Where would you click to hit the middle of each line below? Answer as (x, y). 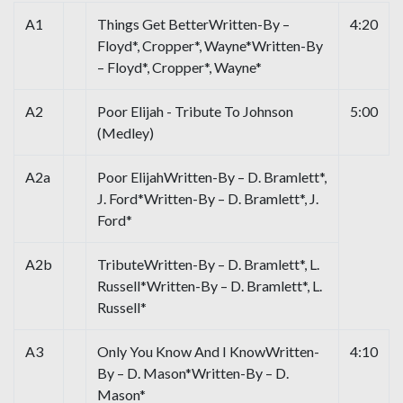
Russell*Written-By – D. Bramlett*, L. (210, 286)
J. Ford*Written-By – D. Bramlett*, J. (208, 199)
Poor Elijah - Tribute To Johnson (195, 112)
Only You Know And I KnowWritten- (208, 352)
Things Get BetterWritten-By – (193, 24)
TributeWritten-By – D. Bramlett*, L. (208, 264)
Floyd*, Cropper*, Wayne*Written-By (210, 46)
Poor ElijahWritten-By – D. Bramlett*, (212, 177)
